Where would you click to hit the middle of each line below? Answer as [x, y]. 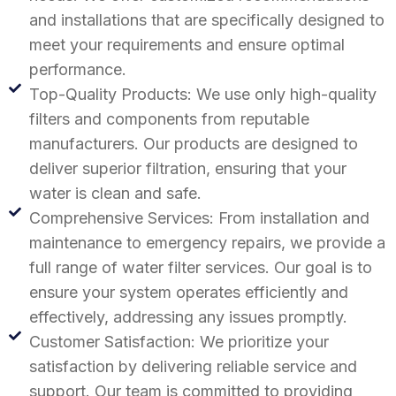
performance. [77, 69]
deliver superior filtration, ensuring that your [187, 168]
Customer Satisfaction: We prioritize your [179, 341]
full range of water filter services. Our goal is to [200, 267]
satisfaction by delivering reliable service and [193, 366]
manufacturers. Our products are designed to [193, 143]
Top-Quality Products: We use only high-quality [202, 94]
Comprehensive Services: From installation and [199, 217]
